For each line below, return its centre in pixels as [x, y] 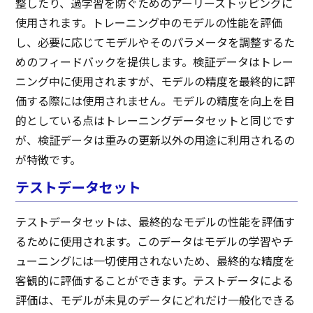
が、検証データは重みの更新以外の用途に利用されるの [155, 141]
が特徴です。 [49, 160]
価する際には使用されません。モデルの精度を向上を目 [155, 102]
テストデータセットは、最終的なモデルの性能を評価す [155, 223]
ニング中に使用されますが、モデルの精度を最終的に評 [155, 82]
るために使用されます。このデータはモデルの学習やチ [155, 242]
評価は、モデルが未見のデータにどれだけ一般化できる [155, 301]
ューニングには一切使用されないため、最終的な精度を [155, 262]
